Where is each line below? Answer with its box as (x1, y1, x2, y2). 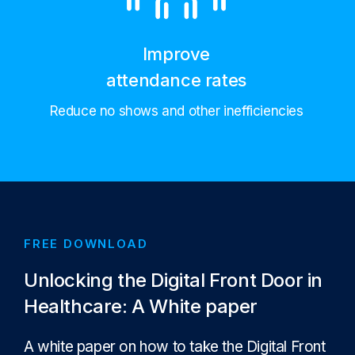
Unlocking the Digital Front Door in (24, 269, 323, 292)
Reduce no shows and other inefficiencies (49, 103, 303, 120)
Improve (142, 44, 211, 65)
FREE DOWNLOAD (24, 236, 148, 252)
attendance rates (106, 70, 246, 91)
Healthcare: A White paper (24, 295, 258, 319)
